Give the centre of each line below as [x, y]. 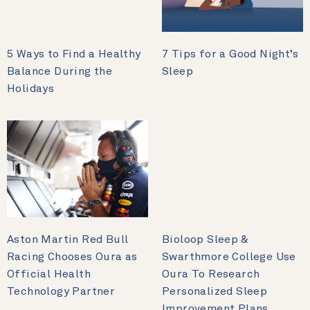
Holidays [31, 89]
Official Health [49, 274]
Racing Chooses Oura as [72, 257]
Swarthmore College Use [229, 257]
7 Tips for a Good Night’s [230, 54]
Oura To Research [211, 274]
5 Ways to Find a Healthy [74, 54]
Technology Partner [61, 292]
